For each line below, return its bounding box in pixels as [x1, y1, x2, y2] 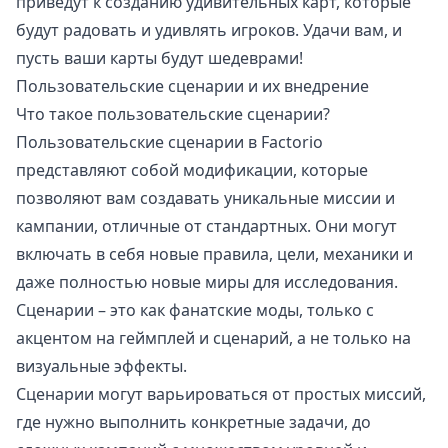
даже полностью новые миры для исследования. [16, 271, 398, 294]
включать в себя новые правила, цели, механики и [16, 243, 413, 266]
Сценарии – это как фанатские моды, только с [16, 299, 374, 322]
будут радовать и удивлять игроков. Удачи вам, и [16, 19, 402, 42]
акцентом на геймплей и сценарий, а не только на [16, 327, 411, 350]
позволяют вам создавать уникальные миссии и [16, 187, 395, 210]
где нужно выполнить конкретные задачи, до [16, 411, 371, 434]
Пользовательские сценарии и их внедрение [16, 75, 369, 98]
